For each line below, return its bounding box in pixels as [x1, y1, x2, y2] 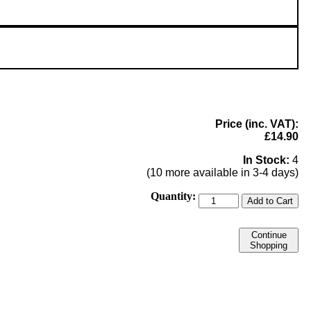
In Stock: [243, 153, 289, 166]
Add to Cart [247, 195, 293, 206]
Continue [251, 229, 287, 240]
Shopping [250, 239, 287, 251]
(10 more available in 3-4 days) [146, 166, 299, 178]
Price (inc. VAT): [215, 117, 299, 130]
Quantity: [151, 190, 196, 202]
